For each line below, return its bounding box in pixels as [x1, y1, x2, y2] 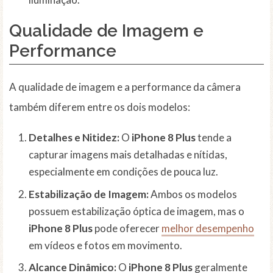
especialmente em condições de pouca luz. [29, 165, 218, 179]
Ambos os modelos [149, 187, 237, 200]
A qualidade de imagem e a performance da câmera [9, 80, 241, 94]
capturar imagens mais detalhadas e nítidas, [29, 148, 227, 161]
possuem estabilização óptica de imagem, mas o [29, 204, 244, 218]
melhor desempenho [161, 221, 254, 235]
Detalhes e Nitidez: [29, 131, 119, 144]
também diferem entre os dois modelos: [9, 101, 190, 114]
